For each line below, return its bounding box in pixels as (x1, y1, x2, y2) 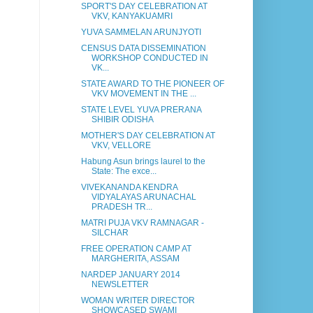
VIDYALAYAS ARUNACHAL (91, 192, 196, 203)
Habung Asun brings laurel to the (80, 156, 205, 167)
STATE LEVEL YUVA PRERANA (80, 105, 201, 115)
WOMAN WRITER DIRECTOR (80, 296, 195, 306)
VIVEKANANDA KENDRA (80, 182, 177, 193)
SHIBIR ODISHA (91, 115, 154, 125)
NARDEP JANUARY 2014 (80, 270, 180, 280)
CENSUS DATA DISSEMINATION (80, 43, 206, 54)
